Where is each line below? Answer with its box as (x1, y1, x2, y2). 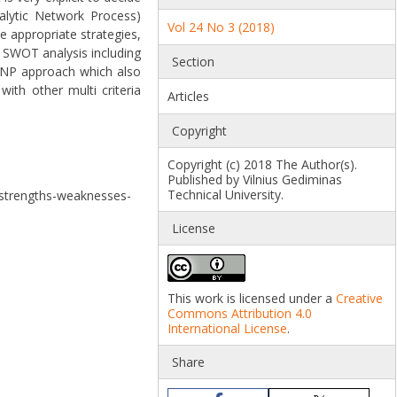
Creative (336, 290, 384, 307)
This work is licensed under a (167, 290, 337, 307)
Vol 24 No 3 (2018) (167, 19, 276, 36)
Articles (167, 88, 210, 105)
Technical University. (167, 186, 284, 204)
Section (172, 53, 215, 71)
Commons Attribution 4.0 (167, 305, 313, 323)
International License (167, 320, 288, 338)
